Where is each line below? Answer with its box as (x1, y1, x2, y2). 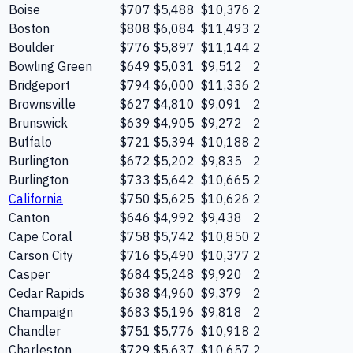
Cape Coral (9, 228, 72, 244)
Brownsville (9, 95, 76, 112)
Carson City (9, 247, 73, 263)
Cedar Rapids (9, 284, 84, 301)
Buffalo (9, 133, 52, 150)
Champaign (9, 303, 73, 320)
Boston (9, 20, 50, 36)
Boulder (9, 39, 54, 55)
